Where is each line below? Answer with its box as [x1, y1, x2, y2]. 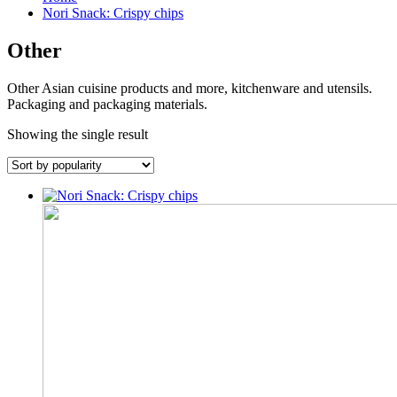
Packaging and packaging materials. [7, 97, 207, 113]
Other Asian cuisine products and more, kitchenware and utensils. [7, 81, 372, 97]
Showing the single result [7, 127, 148, 143]
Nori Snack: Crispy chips [43, 5, 183, 21]
